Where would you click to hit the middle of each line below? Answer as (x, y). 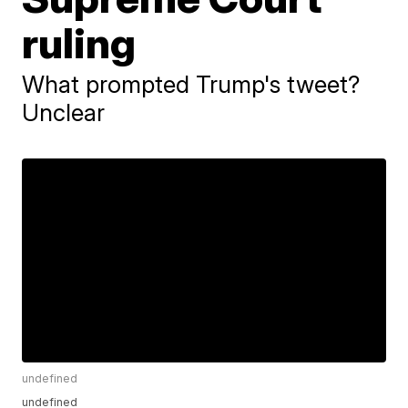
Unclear (64, 112)
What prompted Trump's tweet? (191, 84)
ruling (79, 43)
